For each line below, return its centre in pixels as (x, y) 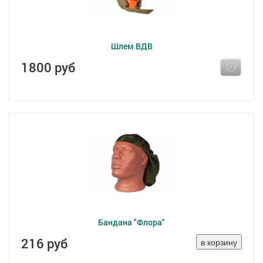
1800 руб (48, 67)
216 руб (44, 243)
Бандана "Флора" (131, 222)
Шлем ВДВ (131, 46)
